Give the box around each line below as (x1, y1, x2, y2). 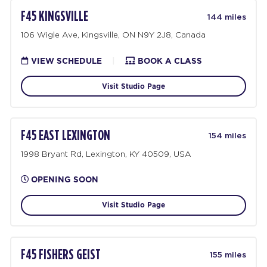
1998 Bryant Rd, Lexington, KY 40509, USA (21, 150, 192, 159)
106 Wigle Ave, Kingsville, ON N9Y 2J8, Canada (21, 30, 206, 39)
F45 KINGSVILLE (21, 10, 89, 24)
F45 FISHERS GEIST (21, 247, 101, 262)
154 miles (208, 132, 246, 141)
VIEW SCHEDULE (29, 55, 103, 66)
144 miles (207, 13, 246, 21)
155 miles (209, 251, 246, 260)
